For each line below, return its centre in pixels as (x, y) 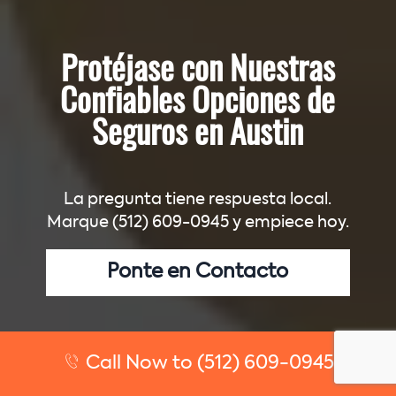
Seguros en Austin (198, 135)
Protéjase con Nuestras (198, 71)
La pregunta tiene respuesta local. (198, 199)
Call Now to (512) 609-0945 (207, 364)
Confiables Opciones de (198, 103)
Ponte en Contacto (198, 273)
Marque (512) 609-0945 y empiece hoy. (198, 222)
